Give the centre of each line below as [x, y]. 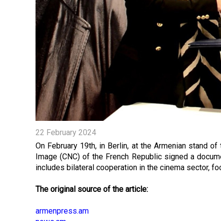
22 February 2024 [66, 132]
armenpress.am [62, 211]
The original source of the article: [92, 189]
